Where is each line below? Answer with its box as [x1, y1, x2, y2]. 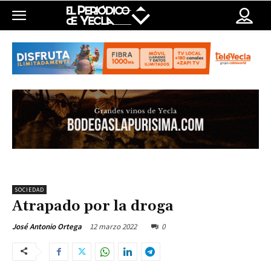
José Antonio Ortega [12, 221, 82, 232]
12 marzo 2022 [90, 221, 137, 232]
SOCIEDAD [15, 186, 44, 194]
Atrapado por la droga [12, 197, 174, 216]
